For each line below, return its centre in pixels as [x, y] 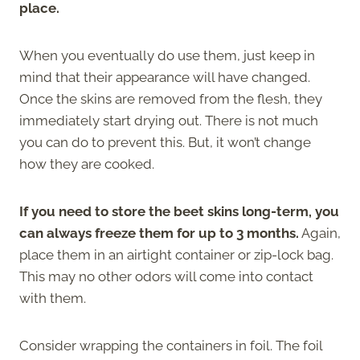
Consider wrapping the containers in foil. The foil [171, 345]
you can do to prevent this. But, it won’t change [165, 142]
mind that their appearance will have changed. [165, 77]
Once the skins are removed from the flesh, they [171, 98]
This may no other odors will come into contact [166, 276]
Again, [320, 233]
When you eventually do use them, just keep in [167, 55]
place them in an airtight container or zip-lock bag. [176, 254]
